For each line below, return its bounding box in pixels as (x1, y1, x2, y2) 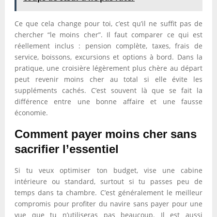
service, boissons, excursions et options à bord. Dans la (15, 52, 202, 62)
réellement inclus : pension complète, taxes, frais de (15, 41, 202, 50)
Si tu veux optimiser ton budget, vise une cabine (15, 166, 202, 175)
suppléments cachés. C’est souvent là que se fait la (15, 86, 202, 95)
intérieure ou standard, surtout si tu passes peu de (15, 177, 202, 186)
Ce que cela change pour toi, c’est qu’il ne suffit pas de (15, 19, 202, 28)
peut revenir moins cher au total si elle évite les (15, 75, 202, 84)
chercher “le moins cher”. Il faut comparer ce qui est (15, 30, 202, 39)
